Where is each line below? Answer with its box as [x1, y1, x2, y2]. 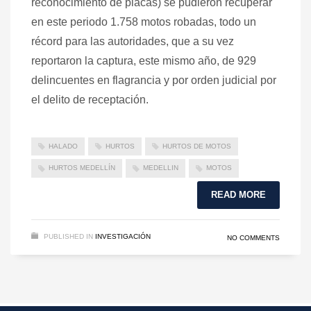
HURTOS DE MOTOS [162, 142, 231, 150]
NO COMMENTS [227, 233, 280, 242]
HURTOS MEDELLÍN [49, 164, 115, 172]
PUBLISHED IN [44, 232, 93, 240]
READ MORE [211, 189, 266, 200]
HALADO [49, 142, 78, 150]
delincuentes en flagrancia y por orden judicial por [31, 74, 276, 86]
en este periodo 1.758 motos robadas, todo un [31, 15, 256, 28]
